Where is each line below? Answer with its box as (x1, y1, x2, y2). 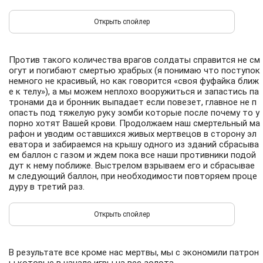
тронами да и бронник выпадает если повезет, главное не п (9, 97, 257, 107)
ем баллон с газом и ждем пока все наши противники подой (9, 150, 256, 160)
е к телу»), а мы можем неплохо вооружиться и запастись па (9, 86, 259, 97)
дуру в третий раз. (9, 181, 85, 192)
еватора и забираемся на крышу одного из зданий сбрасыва (9, 139, 259, 150)
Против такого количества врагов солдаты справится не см (9, 55, 260, 65)
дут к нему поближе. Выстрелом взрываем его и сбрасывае (9, 160, 255, 171)
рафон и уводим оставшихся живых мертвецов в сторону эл (9, 129, 257, 139)
